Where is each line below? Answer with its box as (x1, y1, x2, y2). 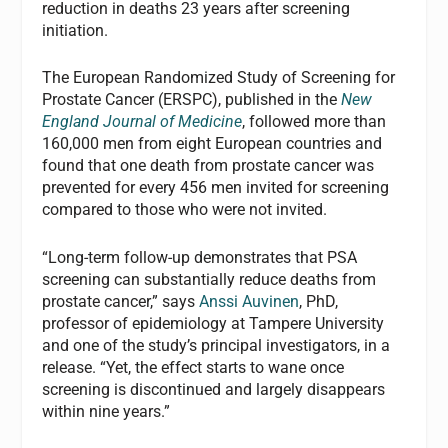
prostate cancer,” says (42, 291, 200, 311)
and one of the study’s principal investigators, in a (42, 335, 391, 355)
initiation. (42, 20, 109, 40)
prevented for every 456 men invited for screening (42, 178, 390, 198)
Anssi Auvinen (199, 291, 300, 311)
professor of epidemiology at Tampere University (42, 313, 385, 333)
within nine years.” (42, 401, 171, 421)
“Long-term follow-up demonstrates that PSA (42, 247, 358, 267)
